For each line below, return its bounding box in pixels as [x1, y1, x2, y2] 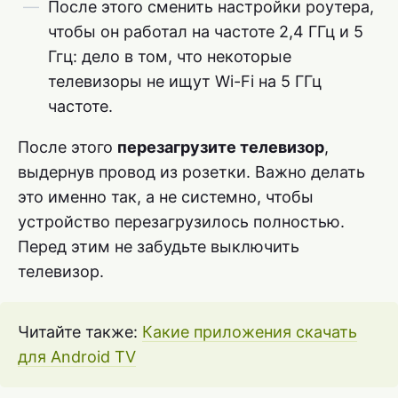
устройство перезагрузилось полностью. [18, 212, 345, 232]
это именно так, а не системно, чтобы [18, 187, 314, 207]
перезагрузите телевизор [117, 138, 324, 157]
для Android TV [18, 347, 136, 367]
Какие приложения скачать [142, 322, 357, 342]
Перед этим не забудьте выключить [18, 237, 299, 257]
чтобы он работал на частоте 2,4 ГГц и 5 [48, 22, 363, 42]
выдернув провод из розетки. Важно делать [18, 163, 365, 182]
